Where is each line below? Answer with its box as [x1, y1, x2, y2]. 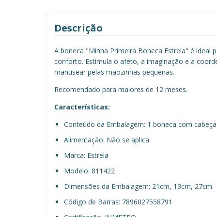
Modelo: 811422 [64, 166, 115, 175]
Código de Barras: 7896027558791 [64, 197, 172, 206]
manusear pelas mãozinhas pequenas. [54, 67, 174, 77]
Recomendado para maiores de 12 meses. [54, 84, 187, 94]
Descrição [54, 21, 103, 34]
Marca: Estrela [64, 150, 108, 160]
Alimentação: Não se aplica [64, 135, 149, 144]
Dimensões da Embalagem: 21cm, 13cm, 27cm [64, 181, 212, 191]
